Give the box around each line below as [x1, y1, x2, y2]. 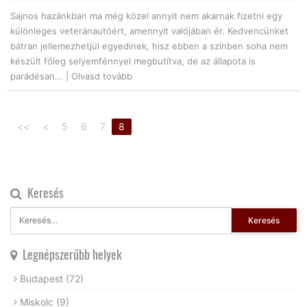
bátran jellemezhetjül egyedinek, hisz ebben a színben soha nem [10, 40, 288, 51]
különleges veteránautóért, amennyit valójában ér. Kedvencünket [10, 25, 288, 36]
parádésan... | [10, 70, 71, 82]
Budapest [20, 272, 66, 284]
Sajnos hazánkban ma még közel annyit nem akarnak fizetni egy [10, 10, 282, 21]
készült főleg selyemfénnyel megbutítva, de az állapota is [10, 55, 256, 66]
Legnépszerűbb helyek [17, 245, 122, 263]
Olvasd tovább [71, 70, 132, 82]
